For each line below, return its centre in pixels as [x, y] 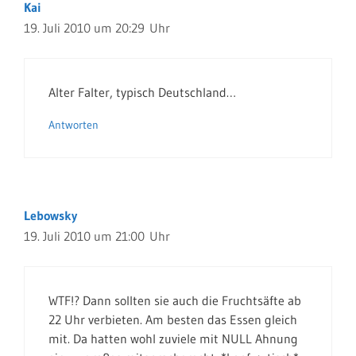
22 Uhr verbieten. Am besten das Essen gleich [173, 319]
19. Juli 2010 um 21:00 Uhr [97, 236]
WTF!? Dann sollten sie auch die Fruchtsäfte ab [175, 300]
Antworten [74, 125]
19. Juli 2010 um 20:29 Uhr [97, 28]
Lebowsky [50, 215]
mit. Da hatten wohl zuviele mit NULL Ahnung [173, 339]
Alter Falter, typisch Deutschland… [142, 92]
